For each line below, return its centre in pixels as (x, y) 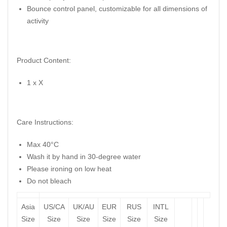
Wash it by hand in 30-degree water (84, 157)
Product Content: (44, 61)
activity (38, 21)
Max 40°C (43, 145)
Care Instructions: (45, 122)
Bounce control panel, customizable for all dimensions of (117, 9)
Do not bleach (49, 181)
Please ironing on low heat (69, 169)
